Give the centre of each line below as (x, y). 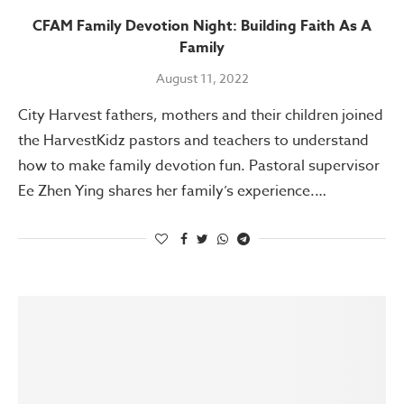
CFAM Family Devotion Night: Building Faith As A (202, 26)
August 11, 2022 (202, 78)
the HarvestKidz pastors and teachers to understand (193, 140)
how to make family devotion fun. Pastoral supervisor (199, 165)
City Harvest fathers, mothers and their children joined (201, 115)
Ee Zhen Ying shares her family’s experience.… (172, 191)
